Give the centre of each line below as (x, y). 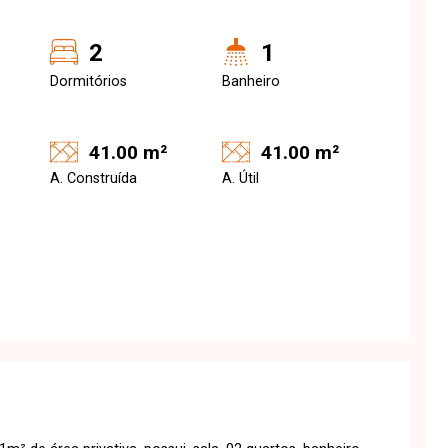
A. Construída (93, 178)
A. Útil (240, 178)
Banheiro (251, 81)
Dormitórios (88, 81)
